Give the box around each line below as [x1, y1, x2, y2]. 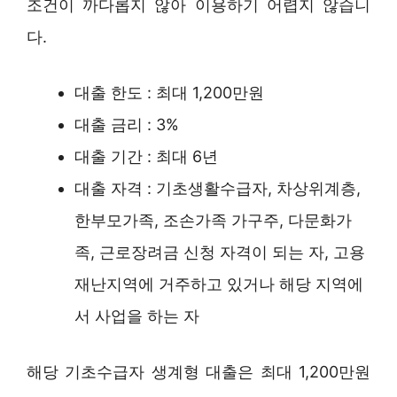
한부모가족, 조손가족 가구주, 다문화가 [74, 210, 352, 230]
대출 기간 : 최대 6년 [74, 146, 218, 166]
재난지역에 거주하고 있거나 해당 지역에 [74, 274, 363, 293]
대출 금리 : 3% [74, 114, 179, 134]
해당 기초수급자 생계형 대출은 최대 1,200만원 [27, 362, 370, 381]
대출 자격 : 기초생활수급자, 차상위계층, [74, 178, 361, 198]
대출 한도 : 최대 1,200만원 [74, 82, 264, 102]
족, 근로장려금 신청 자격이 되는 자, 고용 [74, 242, 365, 261]
